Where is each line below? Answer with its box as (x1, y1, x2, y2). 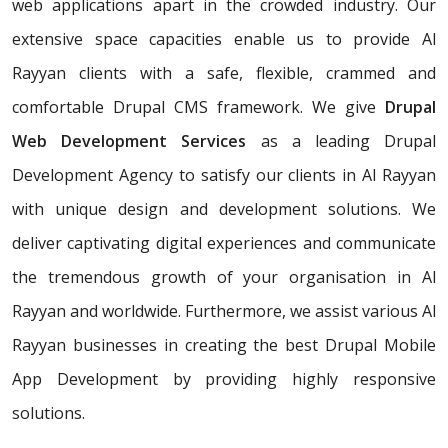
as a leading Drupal (246, 130, 437, 153)
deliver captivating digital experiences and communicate (12, 232, 436, 255)
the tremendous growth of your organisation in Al (12, 266, 436, 289)
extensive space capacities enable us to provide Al (12, 28, 436, 51)
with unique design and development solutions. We (12, 198, 436, 221)
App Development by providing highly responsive (12, 368, 436, 391)
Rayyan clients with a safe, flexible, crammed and (12, 62, 436, 85)
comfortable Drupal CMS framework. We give (12, 96, 385, 119)
